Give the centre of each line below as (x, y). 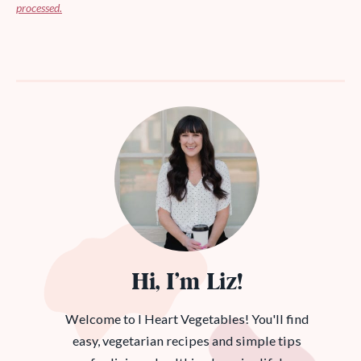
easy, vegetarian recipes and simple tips (187, 341)
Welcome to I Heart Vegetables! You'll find (187, 319)
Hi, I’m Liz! (187, 284)
